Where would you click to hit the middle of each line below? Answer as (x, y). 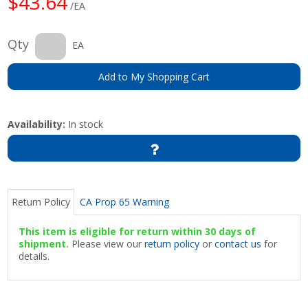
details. (34, 256)
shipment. (44, 243)
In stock (85, 124)
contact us (238, 243)
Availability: (37, 124)
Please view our (107, 243)
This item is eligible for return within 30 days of (137, 231)
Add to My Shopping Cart (154, 76)
